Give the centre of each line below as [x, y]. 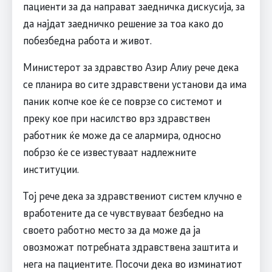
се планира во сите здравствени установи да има [134, 84]
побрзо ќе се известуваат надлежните [109, 152]
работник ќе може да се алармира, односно [122, 135]
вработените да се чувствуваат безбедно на [123, 213]
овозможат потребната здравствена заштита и [130, 247]
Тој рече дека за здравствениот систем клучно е [132, 196]
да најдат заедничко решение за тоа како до [123, 23]
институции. [51, 169]
